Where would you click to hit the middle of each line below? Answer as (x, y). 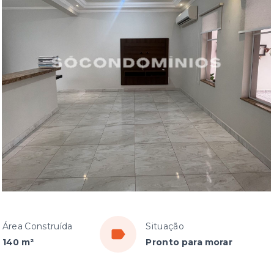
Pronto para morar (189, 242)
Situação (165, 226)
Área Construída (37, 226)
